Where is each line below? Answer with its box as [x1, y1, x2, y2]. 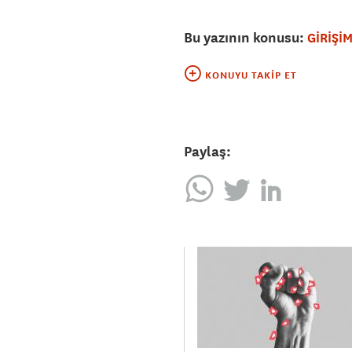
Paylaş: [184, 142, 231, 161]
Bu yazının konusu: [184, 28, 307, 47]
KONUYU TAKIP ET [205, 69, 297, 82]
